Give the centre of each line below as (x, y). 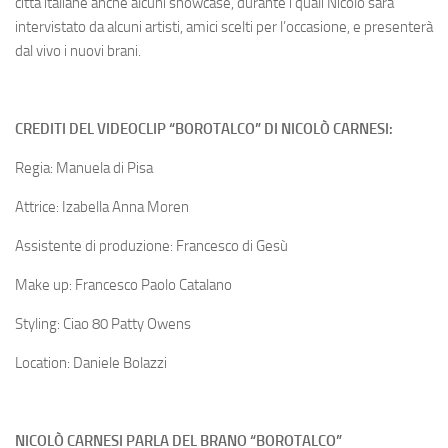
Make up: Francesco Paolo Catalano (123, 284)
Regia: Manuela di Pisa (84, 167)
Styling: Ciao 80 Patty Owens (103, 323)
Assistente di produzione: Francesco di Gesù (151, 245)
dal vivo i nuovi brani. (78, 50)
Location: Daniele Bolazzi (91, 362)
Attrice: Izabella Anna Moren (102, 206)
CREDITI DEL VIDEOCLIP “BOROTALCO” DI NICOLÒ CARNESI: (204, 128)
